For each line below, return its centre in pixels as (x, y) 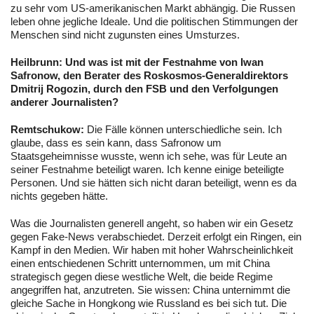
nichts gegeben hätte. (61, 196)
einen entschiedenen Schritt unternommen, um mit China (140, 264)
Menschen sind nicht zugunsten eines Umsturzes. (131, 35)
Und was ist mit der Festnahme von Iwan (164, 62)
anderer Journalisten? (66, 102)
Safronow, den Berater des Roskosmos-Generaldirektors (149, 76)
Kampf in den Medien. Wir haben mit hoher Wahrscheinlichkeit (152, 250)
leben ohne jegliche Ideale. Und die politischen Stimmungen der (154, 22)
